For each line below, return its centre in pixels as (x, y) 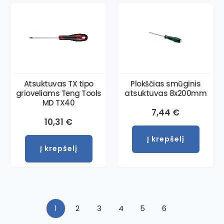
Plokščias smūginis (165, 83)
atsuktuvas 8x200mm (165, 93)
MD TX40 (58, 102)
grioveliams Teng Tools (58, 93)
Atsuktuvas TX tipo (58, 83)
